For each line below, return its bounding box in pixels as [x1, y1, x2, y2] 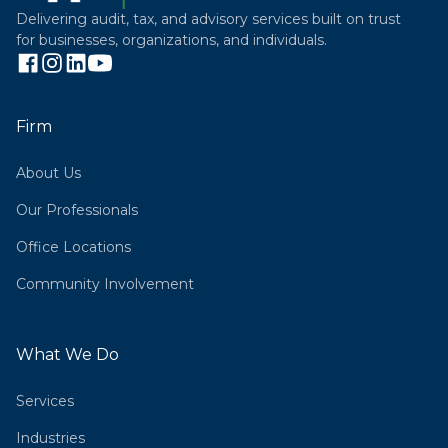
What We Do [16, 345, 119, 364]
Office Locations [16, 238, 131, 256]
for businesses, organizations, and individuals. [16, 31, 327, 49]
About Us [16, 164, 81, 182]
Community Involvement [16, 275, 194, 293]
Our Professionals [16, 201, 138, 219]
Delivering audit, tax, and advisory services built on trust [16, 10, 401, 28]
